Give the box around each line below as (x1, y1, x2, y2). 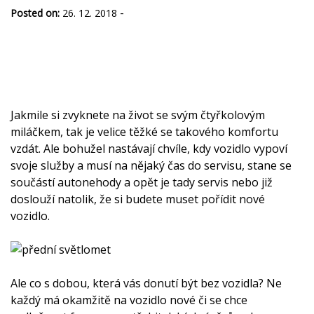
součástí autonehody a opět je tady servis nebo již (11, 175, 273, 190)
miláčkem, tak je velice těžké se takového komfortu (11, 124, 278, 139)
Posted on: (11, 6, 60, 20)
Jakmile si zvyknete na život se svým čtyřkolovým (11, 107, 265, 123)
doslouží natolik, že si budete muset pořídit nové (11, 191, 265, 207)
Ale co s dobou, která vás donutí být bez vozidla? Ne (11, 275, 282, 291)
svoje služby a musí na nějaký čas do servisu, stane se (11, 158, 292, 173)
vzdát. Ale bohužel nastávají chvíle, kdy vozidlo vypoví (11, 141, 287, 156)
